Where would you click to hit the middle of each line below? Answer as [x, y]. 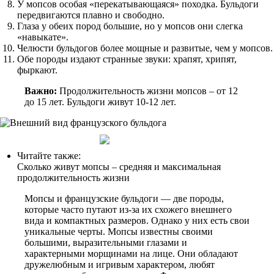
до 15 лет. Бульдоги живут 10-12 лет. [100, 102]
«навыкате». [43, 37]
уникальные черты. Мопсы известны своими [119, 231]
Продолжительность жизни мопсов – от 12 [147, 91]
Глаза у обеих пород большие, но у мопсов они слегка [130, 26]
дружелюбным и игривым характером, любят [120, 265]
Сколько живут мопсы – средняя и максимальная [119, 167]
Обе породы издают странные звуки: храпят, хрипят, [127, 59]
